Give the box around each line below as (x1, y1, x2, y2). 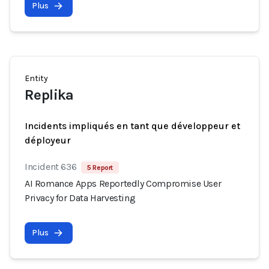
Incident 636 (25, 161, 77, 172)
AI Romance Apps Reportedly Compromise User (25, 178, 222, 189)
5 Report (87, 163, 113, 172)
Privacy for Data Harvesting (25, 192, 136, 204)
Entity (25, 73, 48, 83)
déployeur (25, 134, 71, 146)
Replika (25, 86, 74, 103)
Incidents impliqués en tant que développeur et (25, 120, 240, 131)
